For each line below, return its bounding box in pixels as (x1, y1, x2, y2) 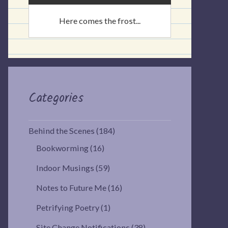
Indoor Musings (36, 163, 94, 173)
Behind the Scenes (28, 126, 95, 136)
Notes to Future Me (36, 183, 106, 193)
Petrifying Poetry (36, 203, 99, 213)
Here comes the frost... (59, 16, 140, 26)
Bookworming (36, 143, 89, 153)
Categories (28, 88, 84, 108)
